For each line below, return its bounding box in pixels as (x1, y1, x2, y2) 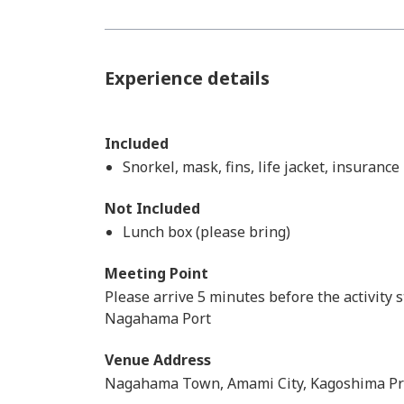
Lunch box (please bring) (123, 222, 290, 242)
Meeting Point (105, 263, 208, 283)
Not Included (105, 198, 200, 218)
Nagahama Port (105, 308, 211, 328)
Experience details (105, 66, 270, 90)
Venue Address (105, 350, 211, 370)
